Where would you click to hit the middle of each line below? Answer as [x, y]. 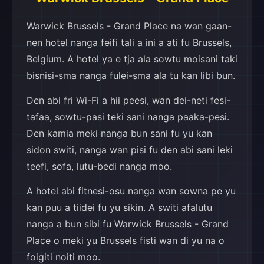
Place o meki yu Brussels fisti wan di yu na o [126, 240]
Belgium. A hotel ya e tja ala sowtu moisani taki [132, 59]
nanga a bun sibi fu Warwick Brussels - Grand [128, 224]
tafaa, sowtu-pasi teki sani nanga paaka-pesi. [128, 117]
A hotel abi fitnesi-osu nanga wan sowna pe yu [131, 191]
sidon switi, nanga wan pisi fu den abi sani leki [130, 150]
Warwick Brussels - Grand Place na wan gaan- [129, 26]
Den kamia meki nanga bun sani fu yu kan [119, 133]
